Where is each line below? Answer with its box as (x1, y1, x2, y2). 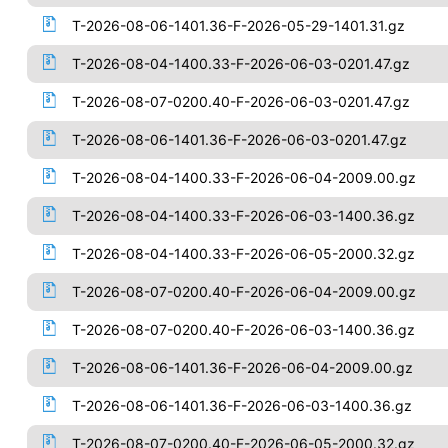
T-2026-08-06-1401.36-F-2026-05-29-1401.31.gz (71, 17, 405, 34)
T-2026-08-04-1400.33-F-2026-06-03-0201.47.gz (71, 55, 410, 72)
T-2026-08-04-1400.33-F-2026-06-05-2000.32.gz (71, 245, 415, 262)
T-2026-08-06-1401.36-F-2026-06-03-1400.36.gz (71, 397, 412, 414)
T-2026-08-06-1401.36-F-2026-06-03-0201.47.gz (71, 131, 407, 148)
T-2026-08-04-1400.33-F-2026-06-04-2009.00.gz (71, 169, 416, 186)
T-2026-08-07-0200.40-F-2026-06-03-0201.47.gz (71, 93, 410, 110)
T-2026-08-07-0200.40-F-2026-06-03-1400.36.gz (71, 321, 415, 338)
